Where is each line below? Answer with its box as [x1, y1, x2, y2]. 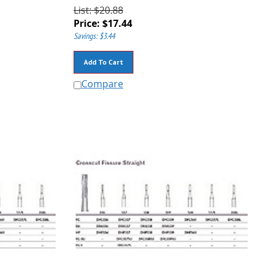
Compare [81, 72, 123, 86]
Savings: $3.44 [73, 25, 115, 36]
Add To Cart [83, 52, 123, 62]
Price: [73, 11, 100, 25]
